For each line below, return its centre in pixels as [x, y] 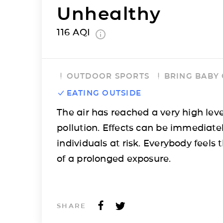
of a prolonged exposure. [114, 159]
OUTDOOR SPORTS [108, 76]
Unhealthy [109, 13]
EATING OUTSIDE [104, 93]
